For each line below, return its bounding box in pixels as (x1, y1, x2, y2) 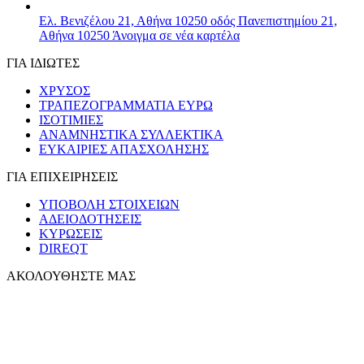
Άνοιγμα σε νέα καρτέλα (110, 28, 240, 43)
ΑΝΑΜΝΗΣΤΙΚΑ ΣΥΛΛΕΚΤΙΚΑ (39, 128, 223, 142)
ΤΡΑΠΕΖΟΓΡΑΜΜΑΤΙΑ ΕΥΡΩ (39, 98, 213, 113)
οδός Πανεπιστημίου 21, (210, 14, 337, 28)
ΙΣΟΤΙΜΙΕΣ (39, 113, 103, 128)
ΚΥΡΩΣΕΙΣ (39, 227, 102, 241)
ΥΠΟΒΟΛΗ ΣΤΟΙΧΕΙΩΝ (39, 197, 180, 212)
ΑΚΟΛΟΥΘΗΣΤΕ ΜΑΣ (6, 269, 136, 284)
